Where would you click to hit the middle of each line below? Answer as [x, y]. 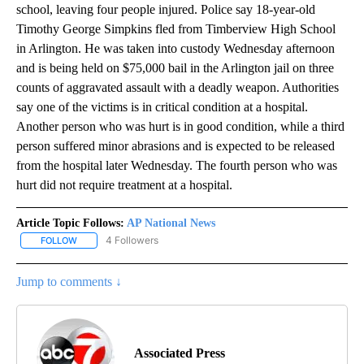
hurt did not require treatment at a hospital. [124, 185]
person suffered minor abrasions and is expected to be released [175, 146]
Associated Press [180, 353]
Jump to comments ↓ [69, 282]
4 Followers [132, 240]
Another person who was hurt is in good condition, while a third [180, 127]
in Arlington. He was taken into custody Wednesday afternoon [175, 49]
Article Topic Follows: [70, 223]
